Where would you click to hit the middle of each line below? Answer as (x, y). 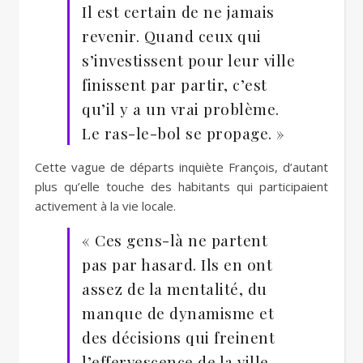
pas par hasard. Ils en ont (177, 264)
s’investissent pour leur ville (188, 60)
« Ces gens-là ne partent (175, 240)
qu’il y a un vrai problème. (181, 109)
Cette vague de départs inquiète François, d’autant (181, 167)
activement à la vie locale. (105, 206)
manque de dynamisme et (178, 313)
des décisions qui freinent (178, 337)
